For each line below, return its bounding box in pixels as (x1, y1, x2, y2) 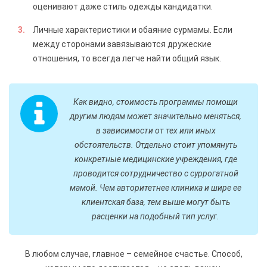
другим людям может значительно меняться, (70, 111, 241, 121)
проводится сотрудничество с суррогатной (73, 168, 238, 178)
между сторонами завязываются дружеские (33, 39, 212, 49)
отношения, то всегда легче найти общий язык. (33, 53, 221, 63)
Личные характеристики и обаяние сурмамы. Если (33, 24, 232, 35)
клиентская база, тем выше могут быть (81, 197, 230, 207)
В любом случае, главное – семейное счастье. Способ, (24, 249, 243, 259)
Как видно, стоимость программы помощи (73, 97, 238, 107)
